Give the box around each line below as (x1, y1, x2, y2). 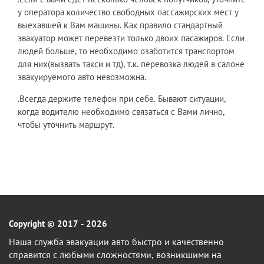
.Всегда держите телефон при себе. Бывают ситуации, (18, 93, 226, 104)
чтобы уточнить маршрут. (18, 118, 114, 130)
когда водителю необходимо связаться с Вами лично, (18, 105, 225, 117)
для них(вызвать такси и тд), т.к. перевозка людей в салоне (18, 58, 245, 70)
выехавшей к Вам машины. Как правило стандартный (18, 19, 223, 31)
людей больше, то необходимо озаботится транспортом (18, 45, 235, 57)
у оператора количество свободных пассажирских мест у (18, 6, 239, 18)
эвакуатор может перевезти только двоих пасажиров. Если (18, 32, 245, 44)
